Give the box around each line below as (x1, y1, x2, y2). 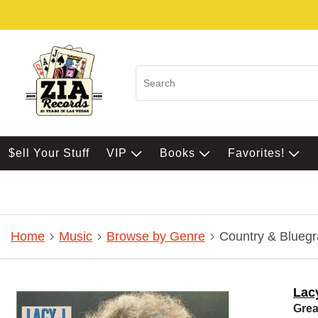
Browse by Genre (106, 229, 205, 244)
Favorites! (228, 147, 288, 159)
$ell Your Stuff (9, 147, 89, 159)
